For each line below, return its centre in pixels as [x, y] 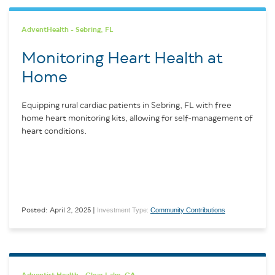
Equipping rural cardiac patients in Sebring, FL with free [126, 105]
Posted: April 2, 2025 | [58, 210]
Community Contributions [188, 210]
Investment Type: [124, 210]
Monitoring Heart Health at [122, 58]
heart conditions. [54, 131]
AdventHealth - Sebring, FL [68, 29]
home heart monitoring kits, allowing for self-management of [137, 118]
